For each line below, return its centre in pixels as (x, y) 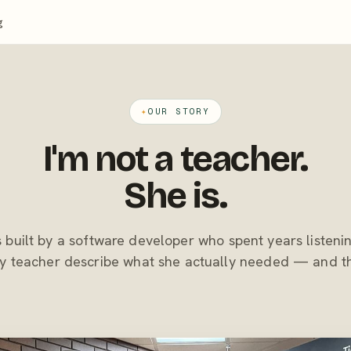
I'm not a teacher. (175, 159)
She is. (175, 195)
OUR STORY (179, 111)
